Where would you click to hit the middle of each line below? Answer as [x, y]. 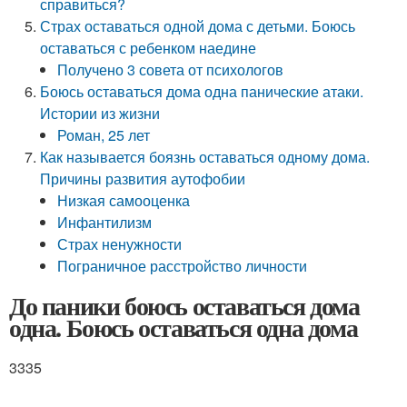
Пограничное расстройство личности [183, 266]
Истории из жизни [100, 113]
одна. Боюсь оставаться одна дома [184, 328]
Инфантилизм [105, 222]
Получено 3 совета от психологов [171, 69]
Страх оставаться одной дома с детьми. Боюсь [198, 26]
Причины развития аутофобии [143, 179]
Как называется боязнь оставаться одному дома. [205, 157]
